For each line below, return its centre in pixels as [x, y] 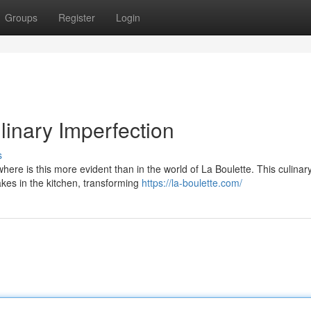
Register [77, 17]
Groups [21, 17]
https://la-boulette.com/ [192, 183]
